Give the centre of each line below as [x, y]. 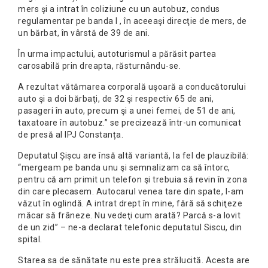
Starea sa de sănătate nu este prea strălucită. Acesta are [134, 261]
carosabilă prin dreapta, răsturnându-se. [99, 66]
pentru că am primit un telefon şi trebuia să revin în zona [133, 180]
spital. [30, 240]
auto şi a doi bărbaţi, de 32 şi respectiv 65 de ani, [116, 99]
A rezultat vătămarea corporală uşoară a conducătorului [132, 87]
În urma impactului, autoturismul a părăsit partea [117, 54]
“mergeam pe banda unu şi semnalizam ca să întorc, [124, 168]
